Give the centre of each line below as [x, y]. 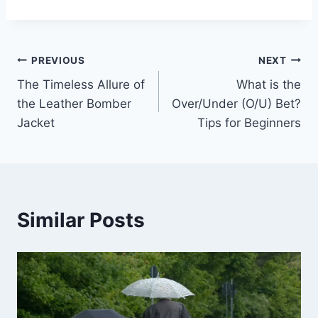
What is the [269, 85]
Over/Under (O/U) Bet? [236, 104]
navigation [67, 94]
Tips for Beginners [249, 123]
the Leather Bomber [74, 104]
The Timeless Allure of [81, 85]
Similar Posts [81, 220]
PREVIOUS [58, 60]
